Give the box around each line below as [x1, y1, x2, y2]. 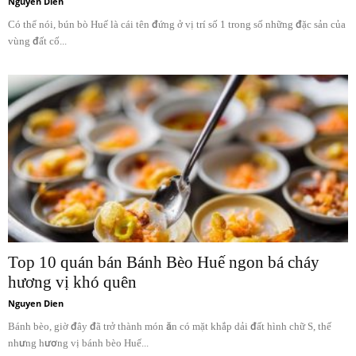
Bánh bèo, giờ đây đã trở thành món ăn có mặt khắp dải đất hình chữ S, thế [8, 320, 331, 333]
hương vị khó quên [8, 273, 137, 292]
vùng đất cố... [8, 34, 67, 47]
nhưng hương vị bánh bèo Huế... [8, 337, 149, 350]
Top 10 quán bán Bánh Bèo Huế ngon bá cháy [8, 253, 319, 273]
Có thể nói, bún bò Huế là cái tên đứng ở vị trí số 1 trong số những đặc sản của [8, 17, 346, 30]
